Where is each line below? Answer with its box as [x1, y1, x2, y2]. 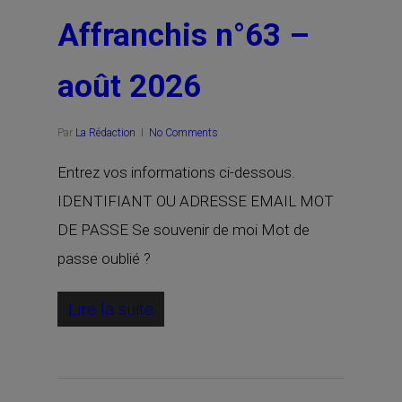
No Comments [149, 127, 218, 139]
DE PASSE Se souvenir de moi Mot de [57, 221, 310, 239]
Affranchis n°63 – [57, 17, 310, 54]
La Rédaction [75, 127, 135, 139]
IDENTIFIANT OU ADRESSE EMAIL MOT [57, 192, 334, 210]
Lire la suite [68, 299, 153, 319]
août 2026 [57, 68, 201, 105]
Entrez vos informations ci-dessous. [57, 163, 295, 181]
